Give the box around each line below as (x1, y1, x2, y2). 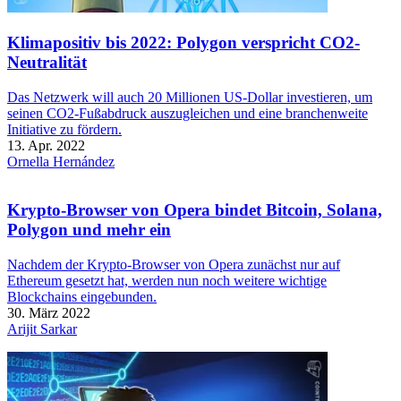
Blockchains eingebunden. (7, 289, 157, 305)
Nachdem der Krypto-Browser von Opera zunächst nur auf (7, 257, 340, 273)
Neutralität (7, 53, 87, 73)
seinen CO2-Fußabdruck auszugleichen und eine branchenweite (7, 105, 368, 121)
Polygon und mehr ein (7, 220, 171, 240)
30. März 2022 (7, 305, 90, 321)
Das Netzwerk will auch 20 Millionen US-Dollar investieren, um (7, 89, 372, 105)
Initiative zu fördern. (7, 121, 122, 137)
